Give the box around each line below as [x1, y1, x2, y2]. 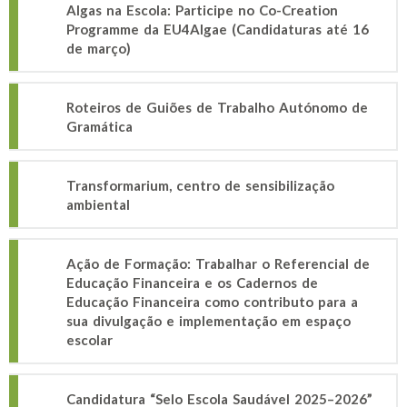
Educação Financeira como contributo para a [66, 293, 358, 310]
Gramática [66, 118, 133, 134]
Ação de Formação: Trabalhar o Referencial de [66, 255, 370, 272]
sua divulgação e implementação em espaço [66, 313, 351, 329]
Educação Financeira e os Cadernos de [66, 274, 318, 291]
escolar [66, 332, 113, 348]
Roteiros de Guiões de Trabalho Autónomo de [66, 99, 368, 115]
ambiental [66, 196, 130, 213]
